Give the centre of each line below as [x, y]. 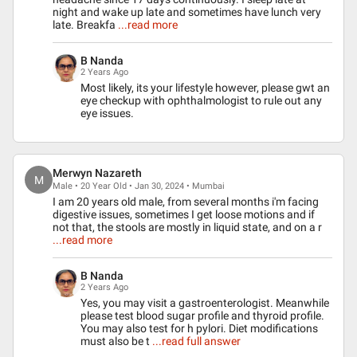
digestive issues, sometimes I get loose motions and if [184, 214]
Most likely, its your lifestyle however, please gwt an [205, 88]
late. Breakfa [84, 25]
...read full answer [196, 341]
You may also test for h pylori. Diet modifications [199, 328]
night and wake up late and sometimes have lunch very [187, 12]
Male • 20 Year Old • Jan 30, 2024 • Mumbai [139, 186]
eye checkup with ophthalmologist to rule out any [201, 100]
